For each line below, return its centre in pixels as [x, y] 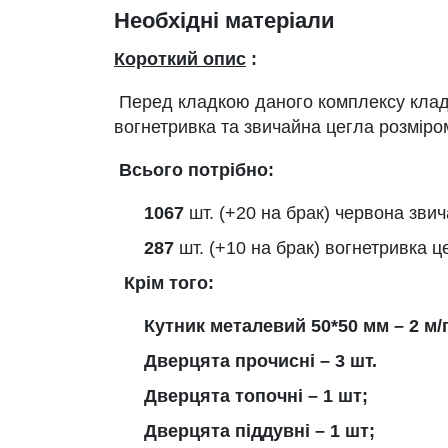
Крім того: [169, 283]
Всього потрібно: [196, 170]
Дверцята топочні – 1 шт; [256, 396]
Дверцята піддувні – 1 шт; [259, 431]
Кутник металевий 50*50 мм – [276, 326]
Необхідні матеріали [224, 20]
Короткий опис [180, 59]
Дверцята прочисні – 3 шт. [260, 361]
